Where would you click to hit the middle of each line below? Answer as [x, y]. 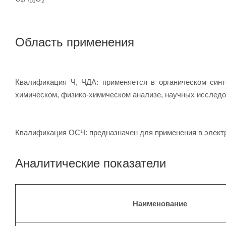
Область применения [75, 42]
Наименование [160, 203]
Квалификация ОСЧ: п [54, 132]
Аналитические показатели [91, 163]
